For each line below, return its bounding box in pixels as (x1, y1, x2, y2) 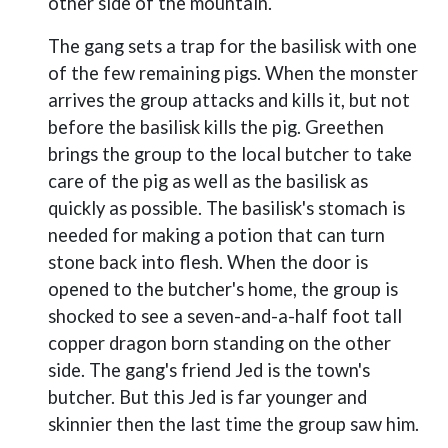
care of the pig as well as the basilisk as (48, 170, 368, 192)
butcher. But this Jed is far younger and (48, 386, 367, 408)
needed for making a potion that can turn (48, 224, 385, 246)
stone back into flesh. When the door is (48, 251, 368, 273)
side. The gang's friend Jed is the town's (48, 359, 370, 381)
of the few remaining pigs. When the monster (48, 62, 418, 84)
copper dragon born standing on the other (48, 332, 391, 354)
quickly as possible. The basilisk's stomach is (48, 197, 405, 219)
